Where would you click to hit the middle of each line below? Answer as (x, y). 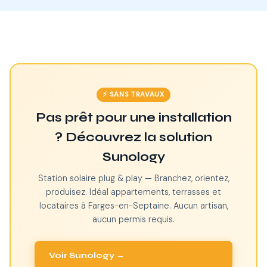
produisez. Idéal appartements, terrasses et (133, 192)
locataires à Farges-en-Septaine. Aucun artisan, (133, 206)
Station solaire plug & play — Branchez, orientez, (133, 178)
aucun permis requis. (133, 219)
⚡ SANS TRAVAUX (133, 94)
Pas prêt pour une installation (133, 118)
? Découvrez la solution (133, 137)
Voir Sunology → (87, 255)
